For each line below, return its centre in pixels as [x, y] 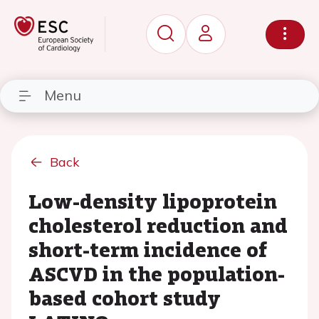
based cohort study [125, 298]
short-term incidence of [148, 249]
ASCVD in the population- [157, 273]
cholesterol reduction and [158, 225]
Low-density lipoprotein [153, 201]
